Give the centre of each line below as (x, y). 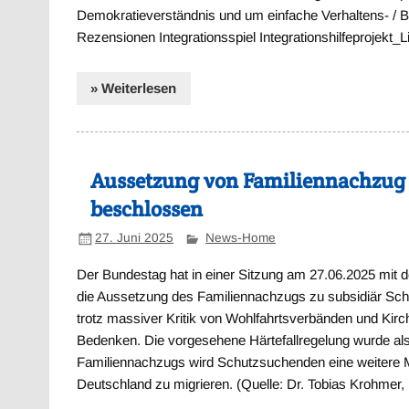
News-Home (240, 238)
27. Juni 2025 (135, 238)
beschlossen (147, 209)
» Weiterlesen (134, 89)
